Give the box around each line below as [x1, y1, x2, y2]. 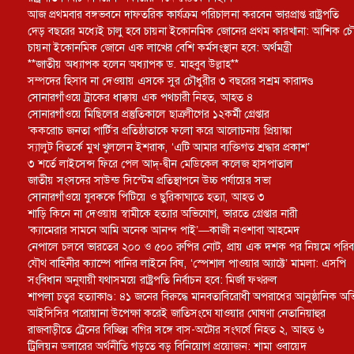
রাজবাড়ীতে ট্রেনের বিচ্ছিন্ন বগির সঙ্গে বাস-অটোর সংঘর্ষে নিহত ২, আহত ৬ [28, 322, 324, 337]
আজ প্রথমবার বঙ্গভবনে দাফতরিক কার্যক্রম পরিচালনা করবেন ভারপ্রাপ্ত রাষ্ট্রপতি [28, 7, 339, 21]
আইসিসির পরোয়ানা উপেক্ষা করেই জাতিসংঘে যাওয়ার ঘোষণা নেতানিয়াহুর [28, 306, 326, 320]
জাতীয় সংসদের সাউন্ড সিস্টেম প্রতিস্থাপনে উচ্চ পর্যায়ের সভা [28, 173, 271, 187]
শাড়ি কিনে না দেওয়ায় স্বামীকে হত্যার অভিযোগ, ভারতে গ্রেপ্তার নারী [28, 206, 297, 220]
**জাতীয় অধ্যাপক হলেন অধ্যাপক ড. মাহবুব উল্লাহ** [28, 57, 239, 71]
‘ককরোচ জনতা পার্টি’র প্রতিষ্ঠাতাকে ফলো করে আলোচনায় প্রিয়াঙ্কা [28, 123, 292, 137]
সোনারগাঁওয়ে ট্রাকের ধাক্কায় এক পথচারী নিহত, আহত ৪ [28, 90, 253, 104]
